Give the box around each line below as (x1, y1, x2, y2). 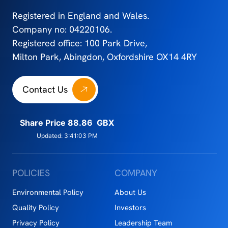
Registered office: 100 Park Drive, (12, 37, 148, 49)
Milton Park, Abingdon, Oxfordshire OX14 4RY (12, 50, 197, 63)
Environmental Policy (12, 187, 84, 197)
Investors (114, 202, 146, 213)
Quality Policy (12, 202, 60, 213)
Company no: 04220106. (12, 23, 112, 35)
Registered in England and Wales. (12, 9, 150, 21)
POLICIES (12, 166, 50, 179)
